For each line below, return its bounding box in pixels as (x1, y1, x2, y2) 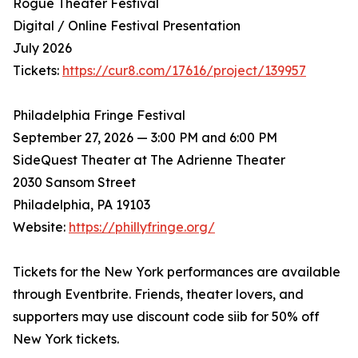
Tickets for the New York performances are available (13, 264, 340, 280)
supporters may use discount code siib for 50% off (13, 308, 320, 325)
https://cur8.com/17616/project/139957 (62, 62, 306, 79)
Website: (13, 219, 69, 236)
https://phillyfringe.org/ (69, 219, 215, 236)
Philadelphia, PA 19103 (13, 197, 150, 213)
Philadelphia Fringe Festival (13, 107, 185, 124)
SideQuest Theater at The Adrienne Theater (13, 152, 285, 169)
